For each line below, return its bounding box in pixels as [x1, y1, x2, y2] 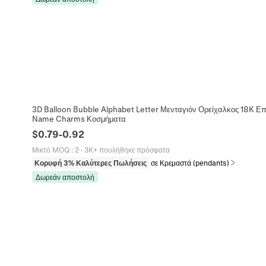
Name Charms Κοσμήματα [31, 113, 126, 123]
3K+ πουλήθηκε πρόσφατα [84, 145, 170, 154]
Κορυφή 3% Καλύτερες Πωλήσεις [34, 158, 147, 167]
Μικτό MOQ [31, 145, 69, 154]
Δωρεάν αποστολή [35, 172, 94, 181]
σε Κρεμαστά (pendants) [150, 158, 229, 167]
